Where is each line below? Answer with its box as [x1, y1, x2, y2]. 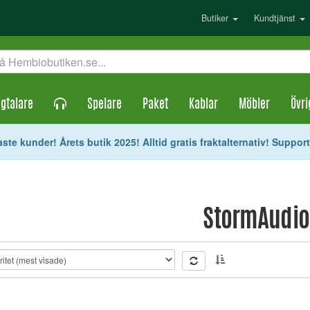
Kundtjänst [254, 12, 298, 24]
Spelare [87, 99, 122, 111]
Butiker [201, 12, 231, 24]
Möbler [239, 99, 270, 111]
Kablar [189, 99, 218, 111]
